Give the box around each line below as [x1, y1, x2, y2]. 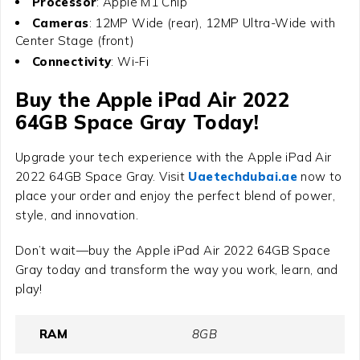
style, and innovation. [14, 207, 139, 223]
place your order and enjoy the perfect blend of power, [14, 187, 336, 203]
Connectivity [31, 53, 112, 69]
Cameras [31, 14, 89, 31]
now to [301, 168, 342, 184]
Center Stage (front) [14, 32, 135, 48]
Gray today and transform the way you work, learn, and [14, 261, 338, 277]
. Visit [153, 168, 189, 184]
